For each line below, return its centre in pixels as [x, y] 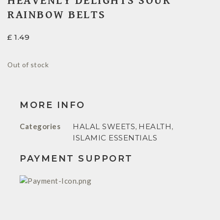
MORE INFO [53, 105]
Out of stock [28, 65]
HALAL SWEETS [104, 126]
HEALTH [155, 126]
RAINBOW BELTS [57, 15]
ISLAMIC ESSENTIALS [115, 137]
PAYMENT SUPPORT [76, 158]
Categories [40, 126]
